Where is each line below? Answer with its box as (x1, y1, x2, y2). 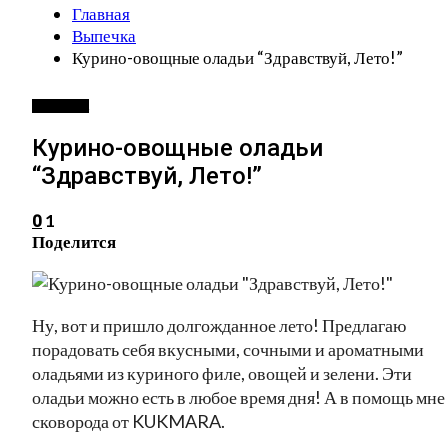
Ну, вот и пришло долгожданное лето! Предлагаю (32, 313, 406, 336)
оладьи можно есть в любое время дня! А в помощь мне (32, 385, 445, 408)
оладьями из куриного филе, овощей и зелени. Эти (32, 361, 412, 384)
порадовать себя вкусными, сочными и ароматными (32, 337, 424, 360)
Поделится (32, 230, 116, 252)
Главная (72, 3, 130, 24)
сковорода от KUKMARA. (32, 409, 225, 432)
